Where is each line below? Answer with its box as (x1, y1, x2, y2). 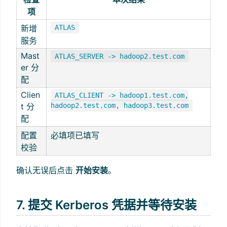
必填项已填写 (51, 130, 99, 140)
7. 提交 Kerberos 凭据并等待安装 (16, 197, 197, 212)
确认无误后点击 (16, 165, 75, 175)
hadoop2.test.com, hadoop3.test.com (51, 101, 188, 109)
